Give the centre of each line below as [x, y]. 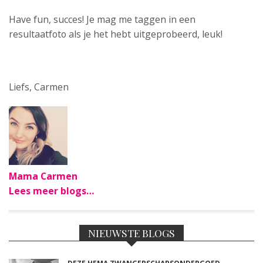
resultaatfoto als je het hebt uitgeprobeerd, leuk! [116, 34]
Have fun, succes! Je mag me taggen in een [102, 19]
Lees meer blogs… [52, 191]
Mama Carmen [43, 176]
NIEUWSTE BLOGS [131, 233]
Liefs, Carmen [39, 87]
